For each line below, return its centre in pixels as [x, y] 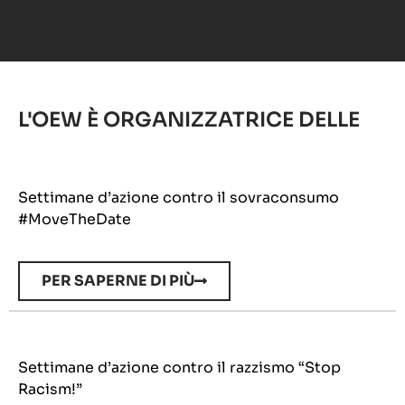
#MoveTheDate [75, 219]
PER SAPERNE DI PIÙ [118, 281]
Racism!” [50, 390]
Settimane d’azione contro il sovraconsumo [179, 197]
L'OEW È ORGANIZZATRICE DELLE [189, 119]
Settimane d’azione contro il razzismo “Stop [179, 368]
